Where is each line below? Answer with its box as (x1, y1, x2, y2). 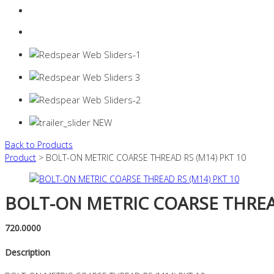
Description (5, 246, 50, 258)
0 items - (29, 26, 67, 39)
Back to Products (5, 139, 73, 151)
